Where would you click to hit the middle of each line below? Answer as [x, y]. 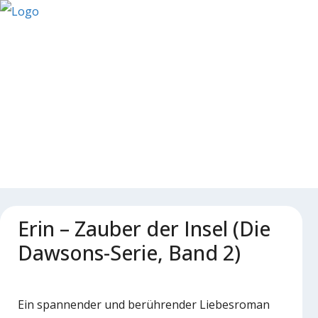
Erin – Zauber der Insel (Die [144, 228]
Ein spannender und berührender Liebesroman [144, 305]
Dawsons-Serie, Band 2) [129, 252]
